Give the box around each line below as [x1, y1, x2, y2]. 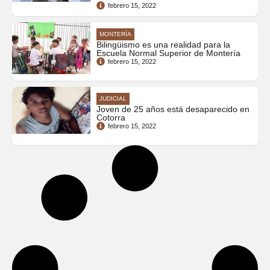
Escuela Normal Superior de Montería [96, 48, 240, 58]
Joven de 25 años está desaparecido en [96, 104, 250, 114]
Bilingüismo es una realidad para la [96, 39, 230, 49]
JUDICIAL [99, 95, 127, 102]
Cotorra [96, 112, 125, 122]
